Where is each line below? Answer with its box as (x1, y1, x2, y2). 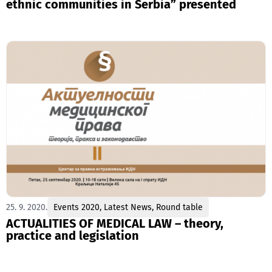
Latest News (104, 202, 152, 212)
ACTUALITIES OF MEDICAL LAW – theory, (6, 216, 223, 231)
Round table (156, 202, 203, 212)
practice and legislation (6, 228, 139, 243)
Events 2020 (53, 202, 100, 212)
